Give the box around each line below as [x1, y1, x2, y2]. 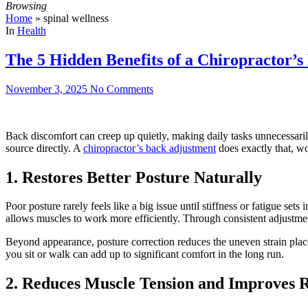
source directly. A [5, 142, 83, 154]
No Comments [90, 82, 153, 95]
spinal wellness [43, 12, 109, 24]
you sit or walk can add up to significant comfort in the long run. [5, 248, 284, 261]
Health [17, 24, 46, 36]
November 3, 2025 [5, 82, 87, 95]
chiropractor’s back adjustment [83, 142, 216, 154]
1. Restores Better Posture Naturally [5, 168, 262, 186]
